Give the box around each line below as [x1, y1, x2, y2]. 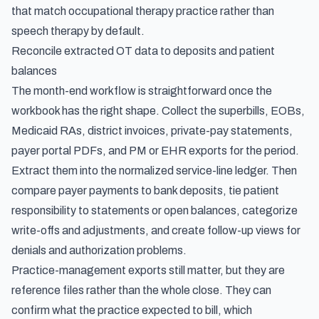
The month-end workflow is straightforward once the [11, 85, 272, 97]
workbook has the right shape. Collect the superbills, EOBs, [11, 105, 305, 117]
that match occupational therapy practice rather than [11, 5, 274, 17]
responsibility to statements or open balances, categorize [11, 204, 298, 216]
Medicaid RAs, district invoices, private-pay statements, [11, 125, 293, 137]
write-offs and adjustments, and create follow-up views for [11, 224, 300, 236]
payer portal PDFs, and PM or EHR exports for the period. [11, 145, 299, 157]
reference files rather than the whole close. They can [11, 284, 271, 296]
